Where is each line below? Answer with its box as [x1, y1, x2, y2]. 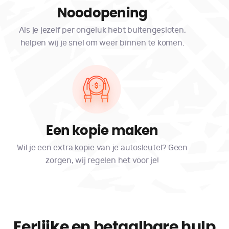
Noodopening [57, 6, 148, 20]
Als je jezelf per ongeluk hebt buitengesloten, [18, 25, 186, 35]
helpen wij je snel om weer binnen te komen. [20, 38, 185, 48]
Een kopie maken [46, 124, 158, 138]
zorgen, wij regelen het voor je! [45, 155, 159, 165]
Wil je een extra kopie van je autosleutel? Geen [17, 143, 188, 152]
